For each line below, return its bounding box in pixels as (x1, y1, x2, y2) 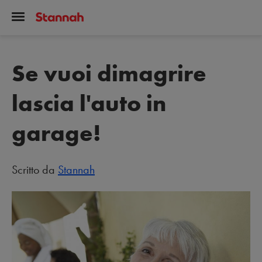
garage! (12, 118, 101, 148)
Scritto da (12, 162, 58, 177)
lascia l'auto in (12, 88, 166, 118)
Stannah (58, 162, 95, 177)
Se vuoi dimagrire (12, 58, 206, 88)
